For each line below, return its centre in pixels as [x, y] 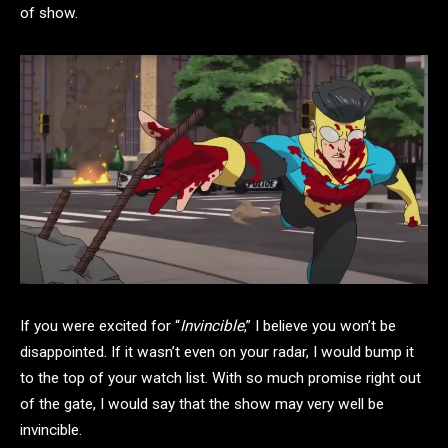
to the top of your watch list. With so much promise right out [220, 377]
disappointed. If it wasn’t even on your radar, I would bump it [217, 351]
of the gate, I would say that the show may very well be [202, 403]
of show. [49, 13]
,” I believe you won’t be [320, 325]
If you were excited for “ [100, 325]
